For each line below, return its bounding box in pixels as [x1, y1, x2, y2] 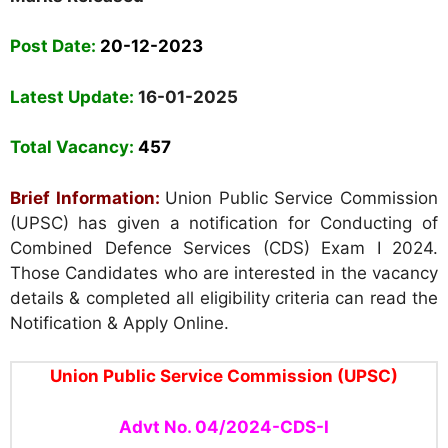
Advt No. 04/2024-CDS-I [119, 416, 329, 437]
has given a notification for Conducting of [77, 212, 439, 233]
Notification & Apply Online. [10, 312, 229, 333]
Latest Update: [10, 86, 134, 107]
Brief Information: [10, 187, 160, 208]
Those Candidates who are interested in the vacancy [10, 262, 438, 283]
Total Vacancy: [10, 137, 138, 158]
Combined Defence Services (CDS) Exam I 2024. [10, 237, 438, 258]
